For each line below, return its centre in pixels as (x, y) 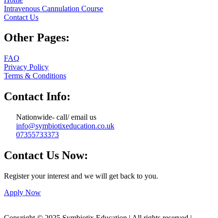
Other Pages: (37, 38)
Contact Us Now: (46, 155)
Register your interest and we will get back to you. (81, 176)
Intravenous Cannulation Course (54, 8)
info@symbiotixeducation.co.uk (65, 126)
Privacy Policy (26, 67)
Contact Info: (37, 97)
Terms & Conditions (35, 76)
